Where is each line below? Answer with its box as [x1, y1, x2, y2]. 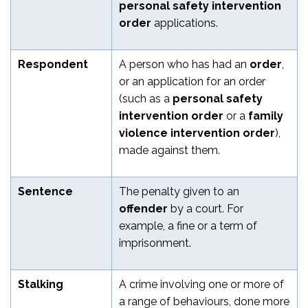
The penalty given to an [119, 184, 239, 198]
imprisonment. [119, 236, 191, 250]
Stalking [18, 277, 63, 291]
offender [119, 201, 170, 215]
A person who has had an [119, 57, 250, 71]
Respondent [18, 57, 88, 71]
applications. [151, 16, 218, 30]
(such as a [119, 91, 173, 105]
